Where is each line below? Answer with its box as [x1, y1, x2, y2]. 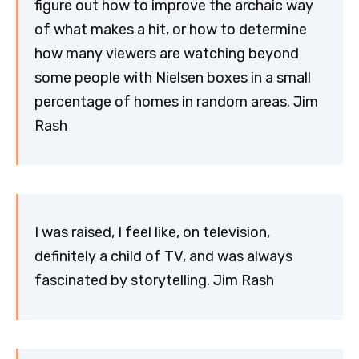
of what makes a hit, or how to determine [34, 21, 307, 39]
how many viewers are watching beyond [34, 45, 299, 63]
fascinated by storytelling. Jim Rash [34, 272, 274, 290]
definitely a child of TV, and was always [34, 248, 292, 266]
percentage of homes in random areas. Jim [34, 93, 318, 111]
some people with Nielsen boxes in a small [34, 69, 311, 87]
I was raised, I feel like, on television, [34, 224, 270, 242]
